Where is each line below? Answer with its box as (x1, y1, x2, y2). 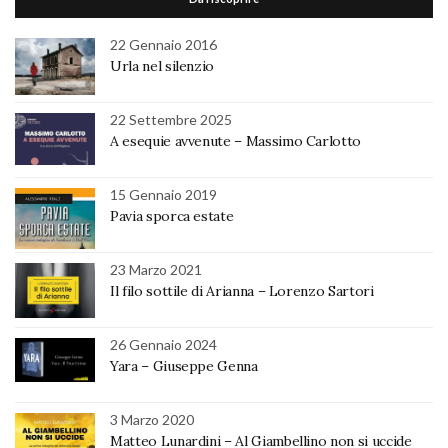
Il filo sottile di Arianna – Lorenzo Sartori (110, 281, 374, 300)
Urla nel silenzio (110, 56, 215, 75)
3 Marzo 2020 (110, 410, 194, 428)
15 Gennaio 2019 (110, 185, 217, 203)
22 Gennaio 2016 (110, 35, 217, 53)
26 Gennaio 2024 (110, 335, 217, 353)
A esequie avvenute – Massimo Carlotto (110, 131, 362, 150)
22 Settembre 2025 (110, 110, 232, 128)
